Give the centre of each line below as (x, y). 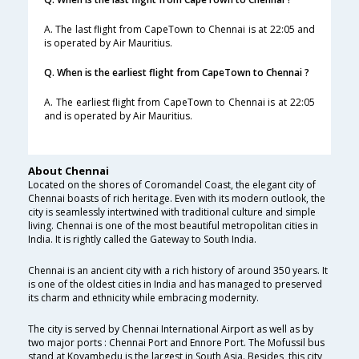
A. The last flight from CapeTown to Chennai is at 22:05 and (179, 30)
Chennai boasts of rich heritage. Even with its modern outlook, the (177, 199)
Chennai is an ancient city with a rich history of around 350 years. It (178, 271)
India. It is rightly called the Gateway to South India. (142, 240)
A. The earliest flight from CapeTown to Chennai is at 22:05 (179, 103)
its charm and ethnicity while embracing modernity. (143, 298)
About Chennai (69, 171)
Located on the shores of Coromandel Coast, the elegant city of (172, 185)
